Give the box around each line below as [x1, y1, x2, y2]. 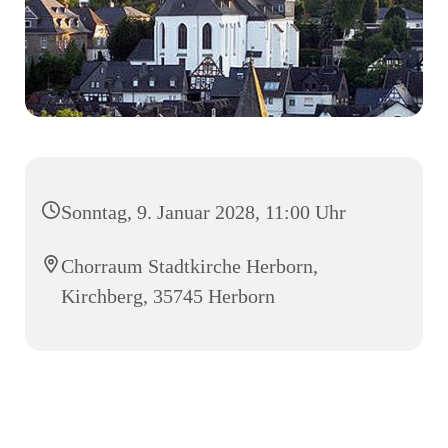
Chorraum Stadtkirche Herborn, [61, 254, 318, 277]
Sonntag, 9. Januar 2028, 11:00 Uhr [61, 200, 346, 223]
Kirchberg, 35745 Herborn [61, 284, 275, 307]
